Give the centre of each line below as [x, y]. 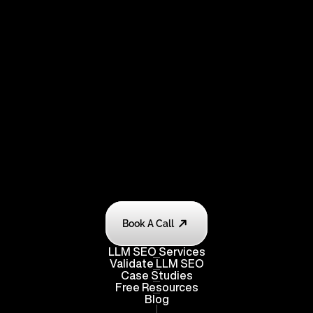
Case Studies [156, 275]
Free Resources [156, 287]
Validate [131, 263]
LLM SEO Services [156, 252]
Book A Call [148, 224]
